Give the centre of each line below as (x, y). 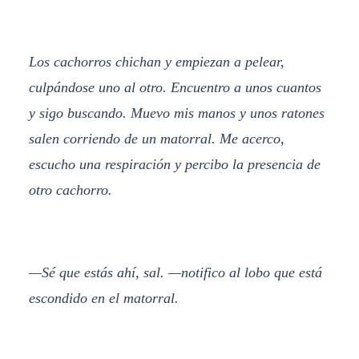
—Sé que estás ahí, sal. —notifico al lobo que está (175, 273)
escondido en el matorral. (103, 298)
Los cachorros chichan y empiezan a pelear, (156, 61)
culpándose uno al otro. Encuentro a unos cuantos (175, 87)
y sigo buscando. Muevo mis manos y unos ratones (176, 113)
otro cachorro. (70, 190)
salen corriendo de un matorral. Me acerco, (156, 138)
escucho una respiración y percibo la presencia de (174, 164)
